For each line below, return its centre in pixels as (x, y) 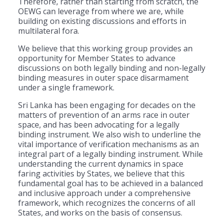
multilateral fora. (49, 31)
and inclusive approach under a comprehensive (104, 193)
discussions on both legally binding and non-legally (112, 68)
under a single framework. (66, 87)
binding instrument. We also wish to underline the (109, 134)
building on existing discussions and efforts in (102, 21)
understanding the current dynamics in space (101, 164)
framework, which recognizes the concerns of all (107, 203)
